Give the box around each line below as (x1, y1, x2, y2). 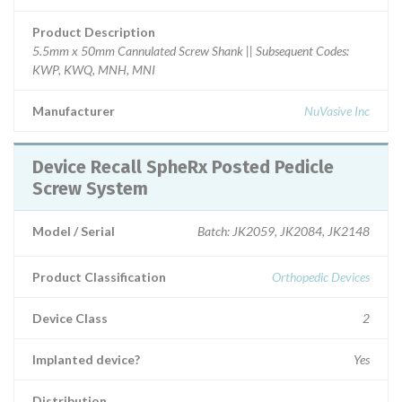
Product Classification (32, 269, 166, 284)
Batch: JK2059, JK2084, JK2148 (197, 223, 370, 239)
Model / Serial (32, 223, 115, 239)
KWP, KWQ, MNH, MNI (32, 62, 155, 77)
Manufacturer (32, 103, 115, 118)
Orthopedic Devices (272, 269, 370, 284)
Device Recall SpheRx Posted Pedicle (32, 156, 146, 178)
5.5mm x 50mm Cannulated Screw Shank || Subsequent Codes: (32, 43, 349, 58)
